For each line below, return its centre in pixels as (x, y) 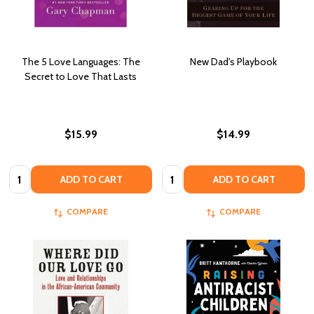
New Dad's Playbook (233, 61)
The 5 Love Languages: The (81, 61)
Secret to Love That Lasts (81, 76)
